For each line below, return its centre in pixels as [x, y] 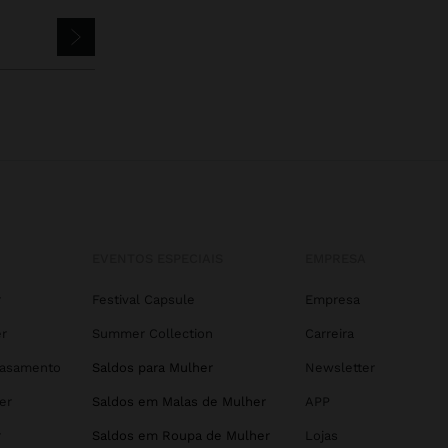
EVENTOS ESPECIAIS [157, 259]
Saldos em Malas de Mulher [179, 402]
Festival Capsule [143, 300]
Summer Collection [152, 334]
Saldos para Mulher [152, 368]
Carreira [329, 334]
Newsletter [339, 368]
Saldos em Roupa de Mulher [181, 436]
